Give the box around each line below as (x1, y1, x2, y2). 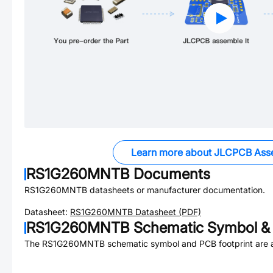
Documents (130, 165, 210, 183)
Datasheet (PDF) (133, 207, 201, 217)
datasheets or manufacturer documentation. (87, 185, 265, 195)
